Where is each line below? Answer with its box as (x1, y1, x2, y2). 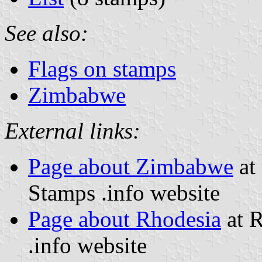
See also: (5, 20, 88, 46)
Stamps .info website (28, 180, 220, 205)
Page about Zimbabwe (28, 153, 233, 179)
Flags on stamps (28, 56, 176, 81)
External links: (5, 118, 140, 143)
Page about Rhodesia (28, 206, 221, 232)
